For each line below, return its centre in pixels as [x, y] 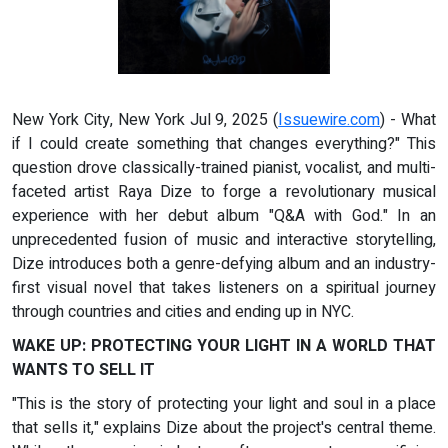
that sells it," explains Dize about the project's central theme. [224, 428]
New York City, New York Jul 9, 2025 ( [145, 120]
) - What [408, 120]
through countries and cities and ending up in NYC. [183, 312]
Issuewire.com [329, 120]
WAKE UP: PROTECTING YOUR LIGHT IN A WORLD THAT [224, 346]
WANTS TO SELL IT [83, 370]
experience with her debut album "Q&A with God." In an [224, 216]
